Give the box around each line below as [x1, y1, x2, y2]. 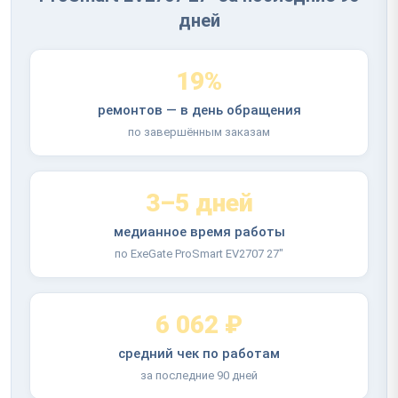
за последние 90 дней [140, 368, 258, 382]
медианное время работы [113, 223, 285, 240]
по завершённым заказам [128, 124, 270, 139]
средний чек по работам [118, 345, 280, 362]
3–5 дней [145, 187, 253, 218]
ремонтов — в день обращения [97, 101, 301, 118]
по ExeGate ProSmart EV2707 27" [115, 246, 283, 260]
